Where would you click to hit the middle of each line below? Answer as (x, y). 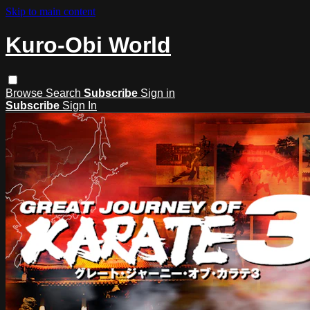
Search (65, 93)
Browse (26, 93)
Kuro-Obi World (88, 45)
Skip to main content (51, 11)
